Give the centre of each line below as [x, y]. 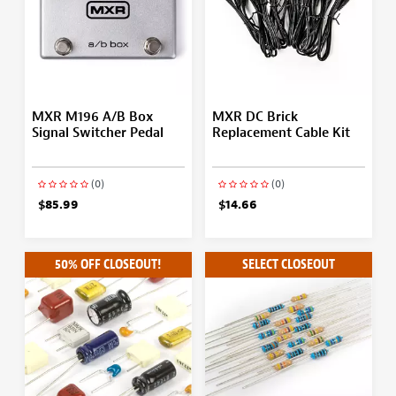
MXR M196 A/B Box [92, 117]
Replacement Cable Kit [281, 133]
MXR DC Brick [255, 117]
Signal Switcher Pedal [97, 133]
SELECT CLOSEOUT [288, 264]
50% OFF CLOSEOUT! [108, 264]
